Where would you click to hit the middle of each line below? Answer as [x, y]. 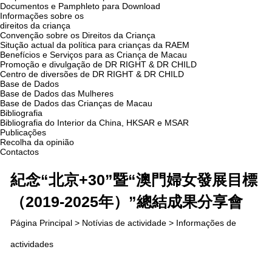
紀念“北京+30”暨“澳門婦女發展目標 [134, 180]
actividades [32, 244]
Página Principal [42, 223]
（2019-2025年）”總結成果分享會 [127, 201]
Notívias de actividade [124, 223]
